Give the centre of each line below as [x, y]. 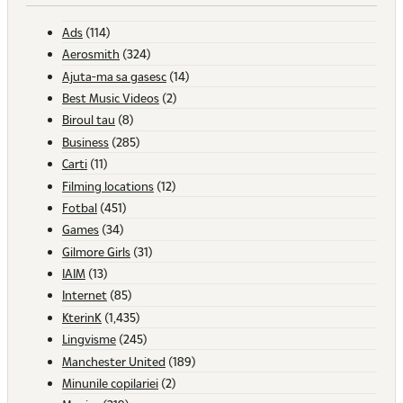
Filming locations [108, 185]
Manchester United [114, 361]
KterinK [82, 317]
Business [85, 141]
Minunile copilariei [110, 382]
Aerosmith [91, 54]
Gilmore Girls [96, 251]
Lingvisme [89, 339]
